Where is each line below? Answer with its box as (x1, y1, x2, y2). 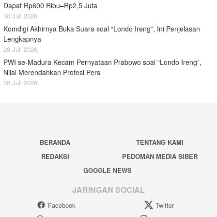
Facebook (47, 200, 76, 210)
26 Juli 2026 (3, 78, 37, 88)
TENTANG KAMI (136, 138, 184, 147)
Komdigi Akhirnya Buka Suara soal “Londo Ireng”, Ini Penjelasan (3, 24, 200, 34)
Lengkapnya (3, 34, 41, 44)
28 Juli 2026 (3, 45, 37, 54)
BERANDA (40, 138, 70, 147)
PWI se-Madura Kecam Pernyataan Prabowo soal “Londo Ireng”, (3, 57, 201, 67)
